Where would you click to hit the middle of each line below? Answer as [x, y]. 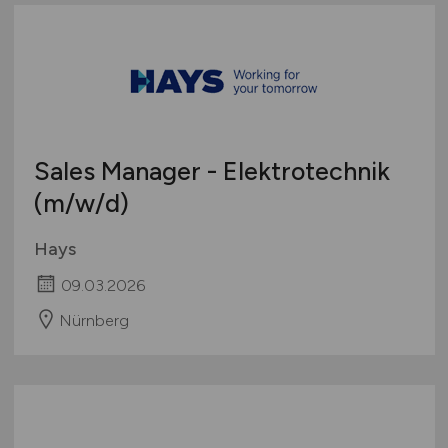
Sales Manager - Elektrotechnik [211, 171]
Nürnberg [93, 320]
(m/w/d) [81, 203]
